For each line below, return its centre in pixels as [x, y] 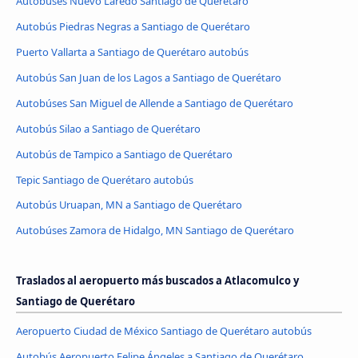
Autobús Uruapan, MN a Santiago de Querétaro [129, 205]
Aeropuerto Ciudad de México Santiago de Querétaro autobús [164, 331]
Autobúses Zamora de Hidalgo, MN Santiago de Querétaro [155, 231]
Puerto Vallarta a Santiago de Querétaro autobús [132, 52]
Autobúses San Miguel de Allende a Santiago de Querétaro [155, 103]
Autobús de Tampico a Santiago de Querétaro [124, 154]
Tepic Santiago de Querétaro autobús [105, 179]
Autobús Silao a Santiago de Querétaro [108, 128]
